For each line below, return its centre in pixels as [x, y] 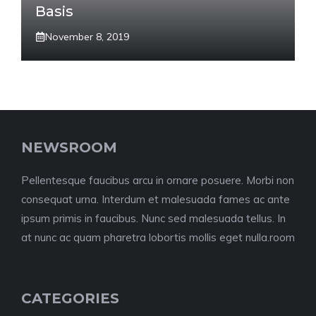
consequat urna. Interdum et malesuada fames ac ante [156, 199]
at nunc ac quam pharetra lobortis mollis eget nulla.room [158, 237]
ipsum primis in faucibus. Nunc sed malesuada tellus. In [153, 218]
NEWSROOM [69, 147]
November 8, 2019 [87, 36]
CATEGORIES [70, 298]
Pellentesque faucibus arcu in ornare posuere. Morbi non [158, 180]
